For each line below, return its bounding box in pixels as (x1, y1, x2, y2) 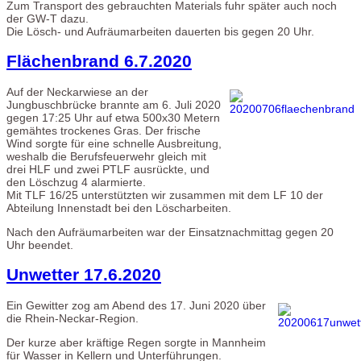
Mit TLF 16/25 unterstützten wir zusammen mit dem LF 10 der (6, 188, 323, 201)
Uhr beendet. (6, 238, 73, 251)
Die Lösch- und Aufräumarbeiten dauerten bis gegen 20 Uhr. (6, 24, 314, 38)
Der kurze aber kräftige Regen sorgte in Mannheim (6, 335, 266, 349)
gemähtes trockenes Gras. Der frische (6, 123, 201, 137)
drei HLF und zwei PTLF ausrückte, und (6, 162, 210, 176)
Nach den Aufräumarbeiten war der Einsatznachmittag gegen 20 (6, 225, 334, 239)
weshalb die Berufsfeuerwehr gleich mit (6, 149, 206, 163)
